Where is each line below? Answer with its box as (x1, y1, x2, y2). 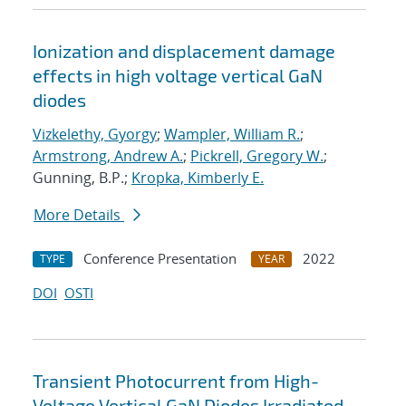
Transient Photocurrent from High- (33, 370, 319, 392)
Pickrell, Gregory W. (190, 146, 324, 167)
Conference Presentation (83, 249, 237, 268)
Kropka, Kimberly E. (131, 168, 264, 188)
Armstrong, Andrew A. (33, 146, 183, 167)
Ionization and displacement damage (33, 40, 335, 63)
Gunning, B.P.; (33, 168, 131, 188)
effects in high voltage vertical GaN (33, 64, 323, 87)
